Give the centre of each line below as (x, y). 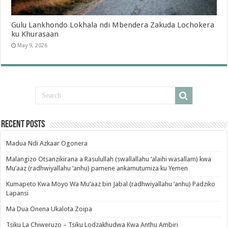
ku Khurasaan (35, 34)
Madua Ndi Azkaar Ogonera (47, 143)
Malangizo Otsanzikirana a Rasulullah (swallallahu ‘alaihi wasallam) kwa (109, 159)
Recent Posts (23, 124)
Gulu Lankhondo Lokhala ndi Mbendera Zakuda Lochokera (113, 25)
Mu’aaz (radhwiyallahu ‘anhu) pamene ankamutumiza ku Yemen (97, 168)
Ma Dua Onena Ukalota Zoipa (49, 209)
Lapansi (18, 193)
